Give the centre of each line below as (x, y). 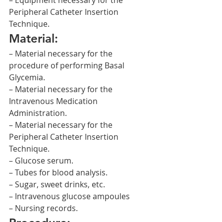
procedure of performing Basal (68, 65)
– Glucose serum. (41, 161)
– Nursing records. (43, 208)
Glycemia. (27, 77)
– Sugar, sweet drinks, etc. (57, 184)
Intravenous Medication (54, 101)
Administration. (38, 113)
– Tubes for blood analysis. (58, 172)
